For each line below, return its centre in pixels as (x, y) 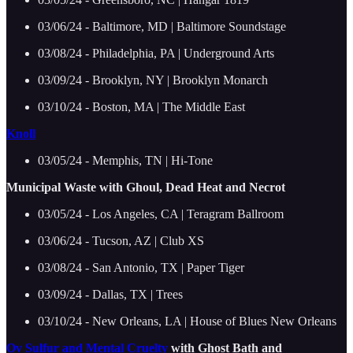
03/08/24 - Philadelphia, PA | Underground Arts (156, 53)
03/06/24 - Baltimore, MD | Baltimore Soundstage (162, 26)
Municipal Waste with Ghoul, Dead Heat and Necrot (146, 187)
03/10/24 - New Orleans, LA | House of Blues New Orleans (187, 321)
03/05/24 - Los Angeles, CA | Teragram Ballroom (161, 214)
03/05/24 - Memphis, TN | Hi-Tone (125, 160)
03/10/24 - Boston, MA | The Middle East (141, 106)
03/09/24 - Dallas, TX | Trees (110, 294)
